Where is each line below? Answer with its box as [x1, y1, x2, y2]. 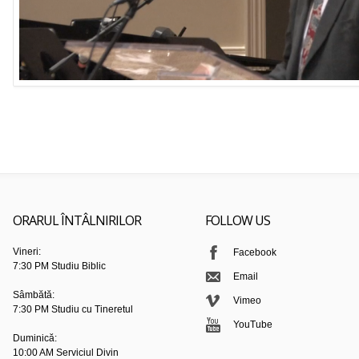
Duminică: [13, 333, 57, 345]
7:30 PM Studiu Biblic [13, 260, 106, 272]
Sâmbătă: [13, 289, 54, 301]
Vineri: [13, 246, 41, 258]
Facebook [233, 247, 276, 259]
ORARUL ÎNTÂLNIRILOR [13, 212, 141, 229]
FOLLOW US [205, 212, 270, 229]
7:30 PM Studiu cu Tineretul [13, 304, 133, 316]
